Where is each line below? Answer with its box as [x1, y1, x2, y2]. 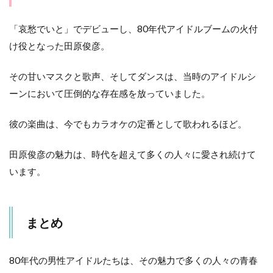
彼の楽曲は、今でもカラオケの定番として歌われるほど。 [9, 118, 247, 130]
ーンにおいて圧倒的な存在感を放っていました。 [9, 88, 210, 99]
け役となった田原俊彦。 [9, 40, 110, 52]
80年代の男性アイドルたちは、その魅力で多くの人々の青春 [9, 255, 258, 266]
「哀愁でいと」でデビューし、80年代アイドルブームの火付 [9, 23, 258, 35]
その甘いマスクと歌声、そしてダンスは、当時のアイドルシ [9, 71, 256, 82]
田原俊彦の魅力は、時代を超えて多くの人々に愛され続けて [9, 149, 256, 160]
